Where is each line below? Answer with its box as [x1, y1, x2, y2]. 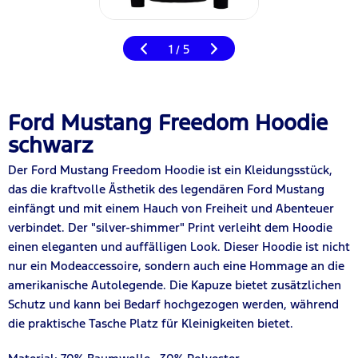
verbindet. [8, 219, 65, 235]
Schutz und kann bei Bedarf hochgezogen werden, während [8, 296, 339, 312]
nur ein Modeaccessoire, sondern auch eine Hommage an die [8, 257, 344, 273]
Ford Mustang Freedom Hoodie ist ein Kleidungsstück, [28, 161, 332, 177]
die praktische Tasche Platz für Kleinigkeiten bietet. [8, 315, 293, 331]
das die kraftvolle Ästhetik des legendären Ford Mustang [8, 181, 324, 197]
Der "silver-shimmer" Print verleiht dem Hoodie [65, 219, 332, 235]
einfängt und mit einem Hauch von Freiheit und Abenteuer [8, 200, 334, 216]
